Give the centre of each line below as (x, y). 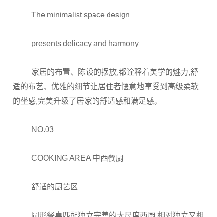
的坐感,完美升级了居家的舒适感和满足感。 (87, 101)
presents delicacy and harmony (85, 43)
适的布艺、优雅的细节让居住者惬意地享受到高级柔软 (106, 86)
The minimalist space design (81, 15)
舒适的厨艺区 (55, 187)
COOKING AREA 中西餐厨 (78, 158)
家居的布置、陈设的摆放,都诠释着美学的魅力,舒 (115, 72)
